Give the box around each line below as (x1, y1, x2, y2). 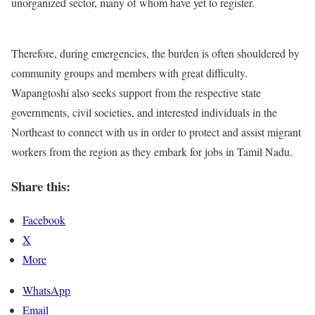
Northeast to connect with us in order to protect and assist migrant (11, 124, 301, 139)
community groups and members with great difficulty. (11, 65, 251, 80)
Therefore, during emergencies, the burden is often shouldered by (11, 46, 300, 60)
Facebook (22, 212, 65, 228)
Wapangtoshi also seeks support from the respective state (11, 85, 261, 100)
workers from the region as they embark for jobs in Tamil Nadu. (11, 144, 292, 159)
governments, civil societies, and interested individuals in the (11, 105, 277, 120)
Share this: (11, 176, 70, 195)
